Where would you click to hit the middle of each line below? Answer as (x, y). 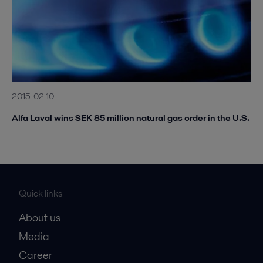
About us (40, 218)
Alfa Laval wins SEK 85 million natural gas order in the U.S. (131, 118)
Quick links (41, 194)
